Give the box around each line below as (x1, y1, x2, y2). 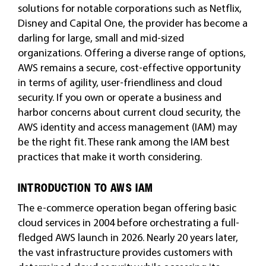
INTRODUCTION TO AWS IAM (17, 181, 154, 195)
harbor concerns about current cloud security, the (17, 105, 240, 119)
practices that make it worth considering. (17, 150, 202, 163)
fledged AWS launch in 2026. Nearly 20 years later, (17, 230, 238, 244)
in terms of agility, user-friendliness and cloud (17, 75, 222, 89)
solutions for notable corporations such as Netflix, (17, 1, 242, 15)
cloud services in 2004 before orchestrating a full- (17, 216, 239, 229)
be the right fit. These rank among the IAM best (17, 135, 230, 148)
